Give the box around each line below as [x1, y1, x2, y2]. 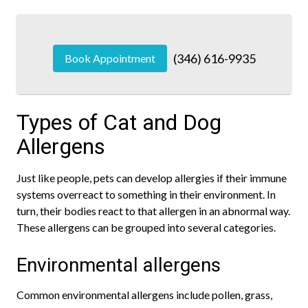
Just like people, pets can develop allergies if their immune [16, 171, 287, 184]
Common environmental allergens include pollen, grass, [16, 288, 272, 301]
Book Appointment [64, 52, 155, 65]
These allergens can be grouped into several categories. [16, 221, 276, 234]
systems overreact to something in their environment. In [16, 188, 276, 201]
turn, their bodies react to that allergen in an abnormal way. [16, 204, 290, 217]
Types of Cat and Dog [16, 109, 221, 135]
